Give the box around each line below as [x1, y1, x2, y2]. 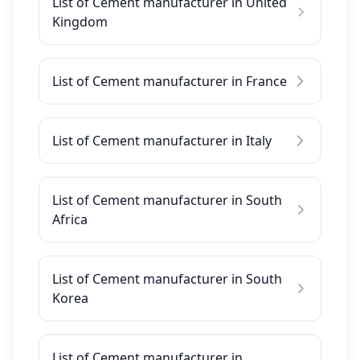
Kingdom [52, 13, 108, 31]
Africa [52, 211, 88, 228]
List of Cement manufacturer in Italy [52, 132, 272, 149]
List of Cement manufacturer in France [52, 72, 287, 90]
